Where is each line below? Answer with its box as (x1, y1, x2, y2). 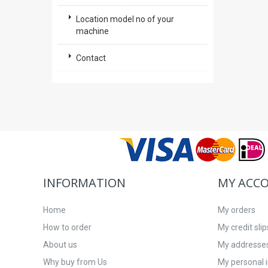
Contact (76, 53, 106, 63)
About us (43, 240, 77, 249)
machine (76, 26, 109, 36)
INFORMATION (43, 175, 126, 191)
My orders (217, 205, 255, 215)
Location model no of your (76, 14, 174, 24)
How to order (43, 223, 92, 232)
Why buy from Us (43, 257, 107, 267)
